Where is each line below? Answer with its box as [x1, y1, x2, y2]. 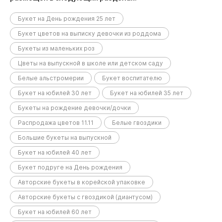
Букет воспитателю [102, 74, 162, 82]
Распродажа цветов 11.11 [18, 119, 94, 127]
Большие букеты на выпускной [18, 134, 111, 142]
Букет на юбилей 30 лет [18, 89, 92, 97]
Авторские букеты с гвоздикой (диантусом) [18, 193, 153, 201]
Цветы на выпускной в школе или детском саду [18, 59, 163, 67]
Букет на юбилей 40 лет [18, 149, 92, 157]
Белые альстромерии [18, 74, 84, 82]
